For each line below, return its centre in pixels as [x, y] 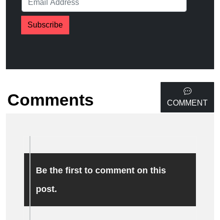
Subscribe [45, 25]
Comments [50, 99]
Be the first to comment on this [101, 170]
